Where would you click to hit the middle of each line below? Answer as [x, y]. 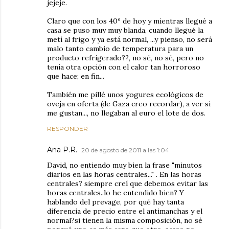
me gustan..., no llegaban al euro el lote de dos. [126, 113]
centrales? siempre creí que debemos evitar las [128, 183]
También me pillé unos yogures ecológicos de [125, 94]
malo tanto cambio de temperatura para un [120, 48]
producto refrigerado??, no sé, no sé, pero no [125, 58]
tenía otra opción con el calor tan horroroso [124, 67]
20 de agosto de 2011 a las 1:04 [125, 150]
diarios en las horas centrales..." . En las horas [124, 174]
